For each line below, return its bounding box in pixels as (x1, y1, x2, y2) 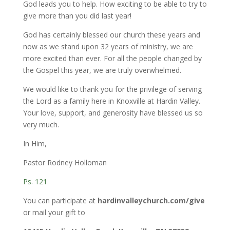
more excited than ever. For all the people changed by (23, 53, 202, 63)
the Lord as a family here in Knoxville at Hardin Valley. (23, 95, 200, 106)
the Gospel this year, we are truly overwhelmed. (23, 65, 181, 75)
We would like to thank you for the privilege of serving (23, 84, 202, 94)
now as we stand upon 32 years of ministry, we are (23, 41, 193, 51)
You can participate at (23, 195, 98, 205)
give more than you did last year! (23, 10, 131, 21)
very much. (23, 119, 59, 129)
